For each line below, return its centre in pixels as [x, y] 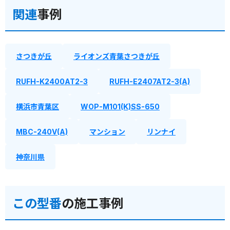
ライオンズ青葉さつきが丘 [117, 56]
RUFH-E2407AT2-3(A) [150, 82]
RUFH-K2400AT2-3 [52, 82]
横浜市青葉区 [37, 107]
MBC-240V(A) [42, 132]
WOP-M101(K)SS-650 [120, 107]
